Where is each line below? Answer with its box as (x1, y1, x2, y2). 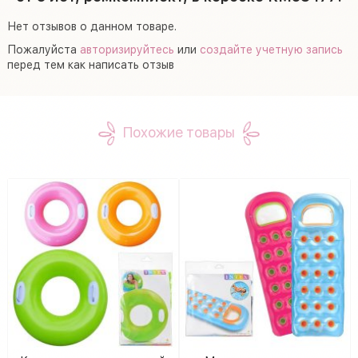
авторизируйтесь (80, 42, 174, 56)
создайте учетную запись (200, 42, 343, 56)
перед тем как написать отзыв (7, 58, 174, 71)
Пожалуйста (7, 42, 80, 56)
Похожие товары (123, 124, 235, 141)
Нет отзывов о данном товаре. (7, 19, 177, 33)
